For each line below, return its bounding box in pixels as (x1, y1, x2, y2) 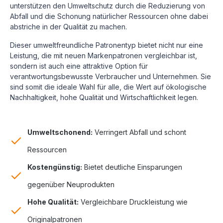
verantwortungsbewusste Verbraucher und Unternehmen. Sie (10, 72, 211, 81)
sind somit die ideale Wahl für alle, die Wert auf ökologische (10, 82, 207, 91)
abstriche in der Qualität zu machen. (10, 22, 129, 31)
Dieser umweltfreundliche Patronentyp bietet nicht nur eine (10, 40, 203, 49)
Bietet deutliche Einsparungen (82, 162, 182, 171)
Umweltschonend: (27, 127, 93, 136)
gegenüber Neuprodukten (27, 180, 114, 189)
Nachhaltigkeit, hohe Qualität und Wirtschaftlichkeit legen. (10, 93, 198, 102)
